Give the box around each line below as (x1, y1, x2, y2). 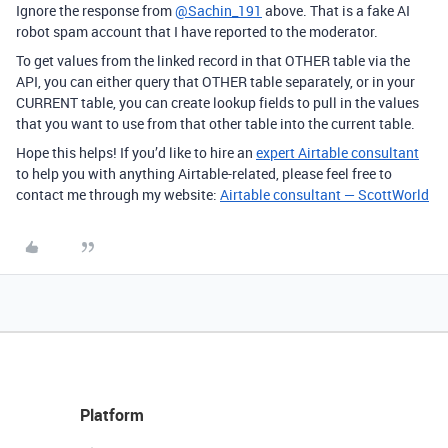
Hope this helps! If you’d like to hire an (16, 143, 256, 162)
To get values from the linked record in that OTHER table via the (16, 51, 410, 70)
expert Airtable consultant (256, 143, 419, 162)
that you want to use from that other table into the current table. (16, 114, 415, 133)
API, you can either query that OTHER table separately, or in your (16, 72, 415, 91)
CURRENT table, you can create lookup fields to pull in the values (16, 93, 419, 112)
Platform (80, 404, 144, 426)
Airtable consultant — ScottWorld (220, 185, 429, 204)
